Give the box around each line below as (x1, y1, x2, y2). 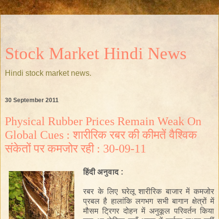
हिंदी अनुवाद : (83, 167, 123, 176)
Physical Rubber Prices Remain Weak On (5, 114, 201, 128)
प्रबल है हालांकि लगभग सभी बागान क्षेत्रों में (83, 197, 214, 205)
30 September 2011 (5, 97, 59, 104)
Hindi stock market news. (5, 69, 91, 77)
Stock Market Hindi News (5, 44, 187, 63)
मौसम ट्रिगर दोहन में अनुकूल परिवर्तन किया (83, 206, 214, 215)
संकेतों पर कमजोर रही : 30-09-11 (5, 142, 146, 155)
